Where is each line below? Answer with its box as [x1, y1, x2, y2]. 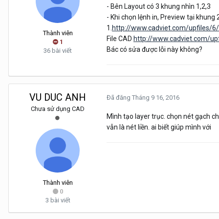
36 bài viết [44, 47, 72, 55]
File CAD [107, 35, 133, 43]
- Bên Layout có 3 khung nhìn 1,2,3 [107, 2, 211, 11]
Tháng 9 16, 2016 [132, 94, 179, 102]
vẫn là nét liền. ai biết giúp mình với [107, 123, 211, 131]
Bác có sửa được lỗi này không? [107, 45, 202, 54]
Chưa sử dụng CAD [31, 105, 85, 113]
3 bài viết [45, 197, 70, 204]
